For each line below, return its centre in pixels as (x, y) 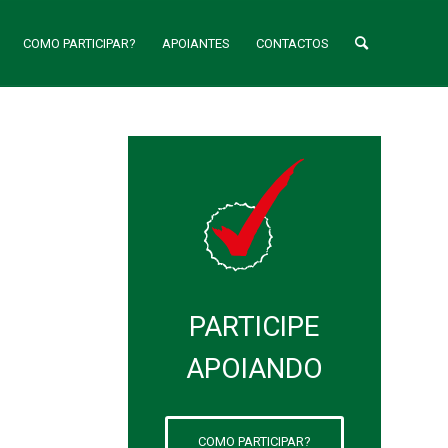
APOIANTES (196, 43)
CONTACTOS (292, 43)
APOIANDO (254, 368)
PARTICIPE (254, 326)
